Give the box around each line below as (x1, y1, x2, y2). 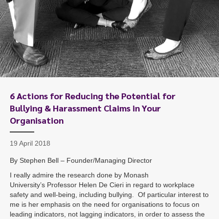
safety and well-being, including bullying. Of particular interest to (10, 190, 209, 198)
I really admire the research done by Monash (10, 171, 149, 179)
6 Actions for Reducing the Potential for (10, 89, 175, 101)
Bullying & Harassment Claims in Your (10, 102, 161, 113)
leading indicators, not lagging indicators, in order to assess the (10, 210, 205, 218)
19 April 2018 (10, 139, 50, 147)
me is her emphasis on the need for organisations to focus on (10, 200, 199, 208)
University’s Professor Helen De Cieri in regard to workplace (10, 180, 195, 189)
